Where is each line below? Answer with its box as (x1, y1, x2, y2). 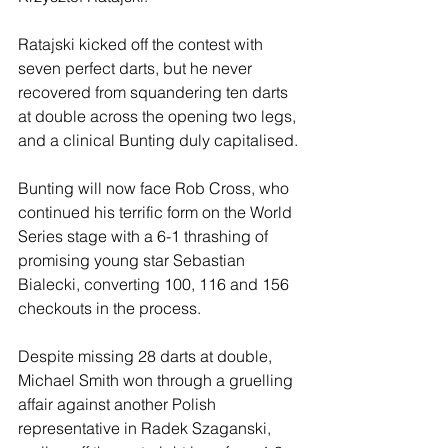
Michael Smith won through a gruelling (18, 370, 297, 391)
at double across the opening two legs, (18, 106, 300, 127)
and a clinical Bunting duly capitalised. (18, 130, 298, 151)
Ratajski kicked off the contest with (18, 34, 267, 55)
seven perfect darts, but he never (18, 58, 256, 79)
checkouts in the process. (18, 298, 201, 319)
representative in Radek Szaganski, (18, 418, 275, 439)
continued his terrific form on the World (18, 202, 296, 223)
